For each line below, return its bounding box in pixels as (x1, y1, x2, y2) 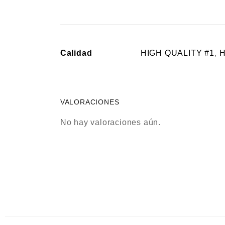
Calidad (60, 49, 92, 57)
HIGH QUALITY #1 (140, 49, 214, 57)
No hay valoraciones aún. (60, 118, 161, 127)
